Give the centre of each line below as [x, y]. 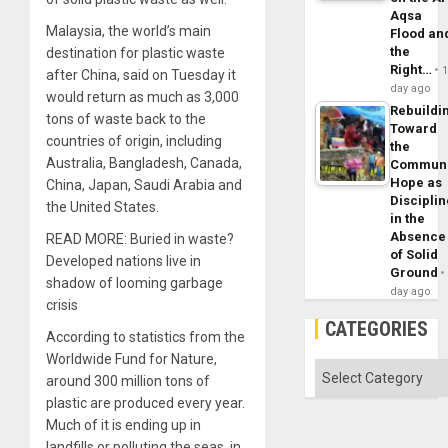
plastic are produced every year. [145, 403]
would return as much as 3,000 [142, 97]
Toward [414, 129]
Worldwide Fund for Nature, [131, 359]
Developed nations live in [123, 261]
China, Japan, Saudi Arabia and [144, 185]
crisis [62, 305]
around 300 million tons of [128, 381]
